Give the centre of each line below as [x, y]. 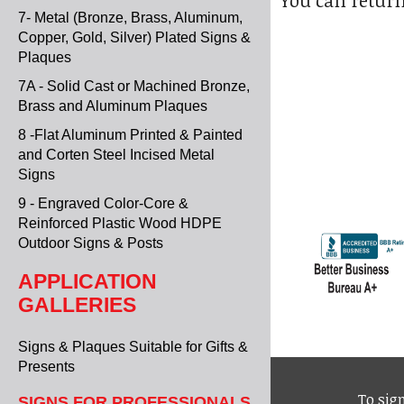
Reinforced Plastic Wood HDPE [120, 223]
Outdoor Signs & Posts [91, 243]
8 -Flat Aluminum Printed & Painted [130, 135]
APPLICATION [87, 282]
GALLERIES [77, 305]
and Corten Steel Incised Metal [116, 155]
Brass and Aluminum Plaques [113, 106]
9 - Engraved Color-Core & [103, 203]
